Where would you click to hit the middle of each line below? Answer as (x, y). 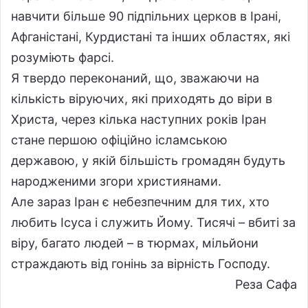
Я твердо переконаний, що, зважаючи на (135, 78)
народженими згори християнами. (116, 181)
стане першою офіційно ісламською (119, 140)
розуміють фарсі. (63, 57)
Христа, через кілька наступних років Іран (139, 119)
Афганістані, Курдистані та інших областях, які (151, 36)
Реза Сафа (266, 284)
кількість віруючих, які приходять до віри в (142, 98)
